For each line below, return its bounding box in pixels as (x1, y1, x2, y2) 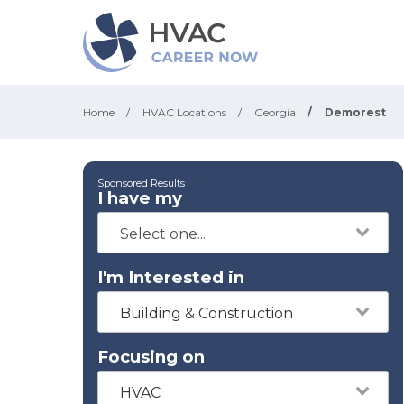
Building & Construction (120, 305, 293, 322)
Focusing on (97, 346, 205, 367)
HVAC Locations (142, 106, 226, 119)
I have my (97, 188, 182, 208)
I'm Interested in (97, 267, 244, 288)
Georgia (254, 106, 296, 119)
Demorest (325, 106, 386, 119)
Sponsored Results (97, 177, 185, 189)
